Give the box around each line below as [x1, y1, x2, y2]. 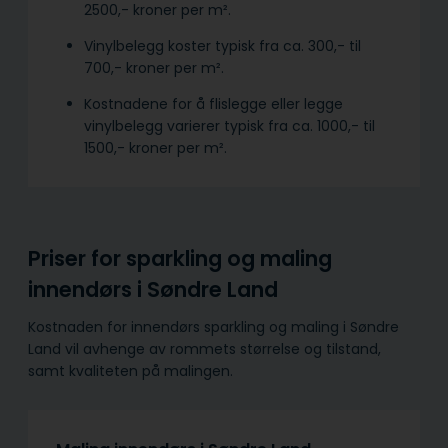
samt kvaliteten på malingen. [28, 360, 233, 381]
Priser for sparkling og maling [28, 244, 332, 274]
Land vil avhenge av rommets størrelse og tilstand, [28, 338, 381, 359]
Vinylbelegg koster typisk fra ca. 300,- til [84, 36, 361, 57]
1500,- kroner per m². [84, 138, 227, 159]
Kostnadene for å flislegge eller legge [84, 94, 343, 115]
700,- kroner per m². [84, 58, 224, 79]
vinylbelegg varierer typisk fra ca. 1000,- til [84, 116, 375, 137]
